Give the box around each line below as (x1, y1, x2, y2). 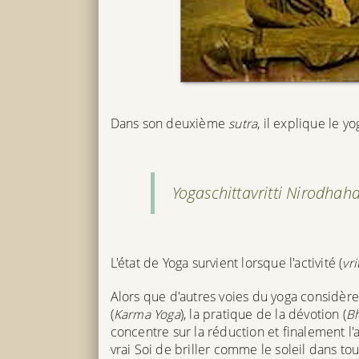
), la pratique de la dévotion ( (179, 305, 346, 323)
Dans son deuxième (110, 114, 229, 132)
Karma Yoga (113, 305, 180, 323)
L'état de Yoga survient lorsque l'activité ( (110, 253, 343, 272)
